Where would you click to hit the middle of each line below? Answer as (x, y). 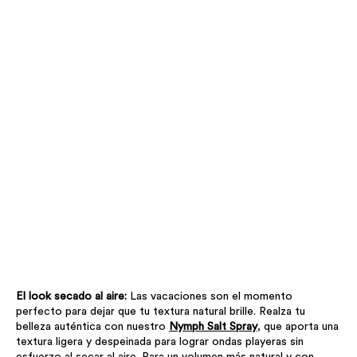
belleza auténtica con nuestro (92, 327)
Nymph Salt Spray (213, 327)
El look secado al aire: (73, 297)
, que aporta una (298, 327)
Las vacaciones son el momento (211, 297)
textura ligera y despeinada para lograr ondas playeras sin (160, 342)
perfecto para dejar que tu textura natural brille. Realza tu (161, 312)
